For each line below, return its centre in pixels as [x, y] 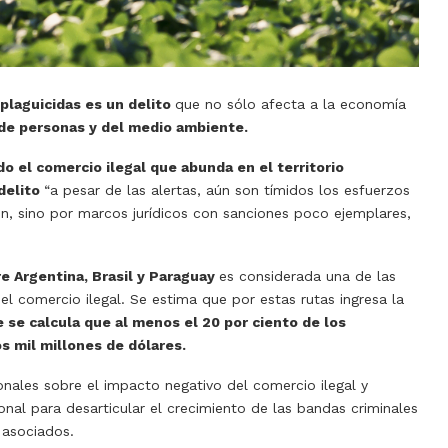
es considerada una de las [307, 276]
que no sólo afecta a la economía [290, 104]
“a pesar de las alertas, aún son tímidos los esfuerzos [227, 190]
